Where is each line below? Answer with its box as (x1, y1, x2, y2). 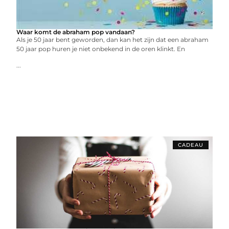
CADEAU (177, 141, 203, 148)
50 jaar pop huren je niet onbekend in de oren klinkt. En (16, 44, 186, 53)
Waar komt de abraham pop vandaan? (16, 28, 135, 36)
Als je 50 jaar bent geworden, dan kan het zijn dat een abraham (16, 35, 209, 43)
